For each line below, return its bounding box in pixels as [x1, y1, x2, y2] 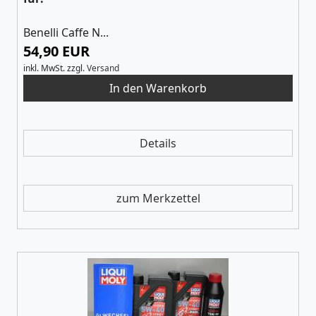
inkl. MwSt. [23, 61, 65, 74]
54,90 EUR [23, 41, 90, 61]
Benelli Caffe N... [23, 24, 109, 40]
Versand [87, 61, 119, 74]
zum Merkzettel [116, 190, 200, 206]
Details [140, 135, 176, 151]
